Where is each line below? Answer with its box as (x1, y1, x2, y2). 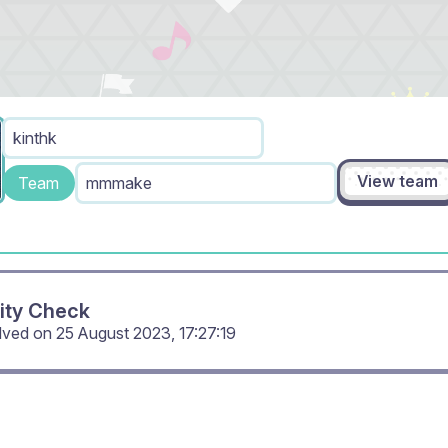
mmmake (86, 172, 152, 193)
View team (357, 171, 438, 192)
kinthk (13, 128, 57, 149)
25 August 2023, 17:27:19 (56, 323, 236, 344)
